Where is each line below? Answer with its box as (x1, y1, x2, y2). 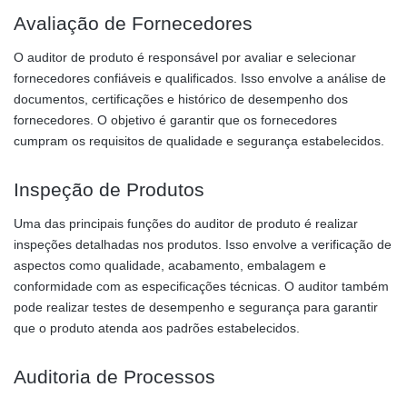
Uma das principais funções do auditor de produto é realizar (14, 215, 358, 231)
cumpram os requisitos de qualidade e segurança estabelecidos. (14, 133, 384, 148)
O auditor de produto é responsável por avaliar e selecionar (14, 49, 356, 65)
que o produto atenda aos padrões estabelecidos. (14, 320, 300, 335)
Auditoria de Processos (14, 365, 215, 387)
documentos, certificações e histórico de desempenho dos (14, 91, 348, 106)
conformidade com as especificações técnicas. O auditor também (14, 278, 389, 293)
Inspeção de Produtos (14, 178, 204, 200)
